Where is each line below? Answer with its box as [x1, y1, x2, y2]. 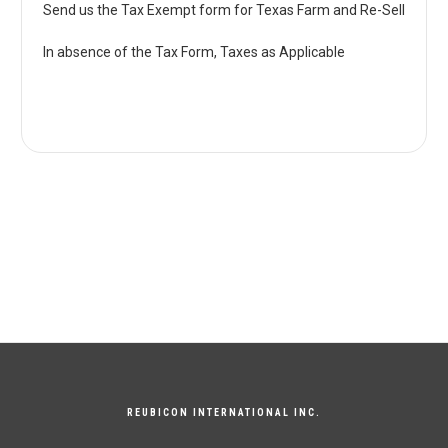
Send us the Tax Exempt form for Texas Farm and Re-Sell [43, 2, 405, 19]
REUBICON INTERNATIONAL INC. [126, 407, 321, 419]
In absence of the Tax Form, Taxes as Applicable [43, 44, 345, 61]
